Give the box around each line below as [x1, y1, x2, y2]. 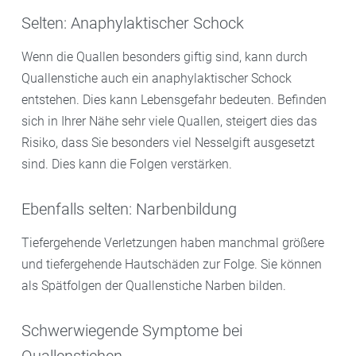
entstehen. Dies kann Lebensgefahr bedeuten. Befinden [21, 92, 327, 108]
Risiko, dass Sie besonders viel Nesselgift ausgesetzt [21, 135, 315, 151]
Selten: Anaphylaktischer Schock [21, 14, 244, 33]
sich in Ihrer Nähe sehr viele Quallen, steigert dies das [21, 114, 317, 130]
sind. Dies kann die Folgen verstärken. [21, 157, 232, 172]
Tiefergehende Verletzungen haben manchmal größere [21, 235, 324, 251]
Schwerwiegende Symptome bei [21, 320, 242, 340]
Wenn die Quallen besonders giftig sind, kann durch [21, 49, 308, 65]
